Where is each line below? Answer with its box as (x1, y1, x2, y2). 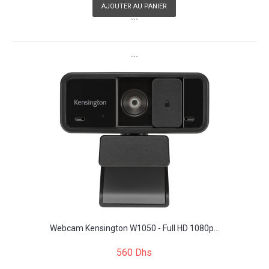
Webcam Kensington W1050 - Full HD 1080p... (49, 223, 219, 233)
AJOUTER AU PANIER (101, 2, 167, 10)
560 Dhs (116, 246, 152, 258)
